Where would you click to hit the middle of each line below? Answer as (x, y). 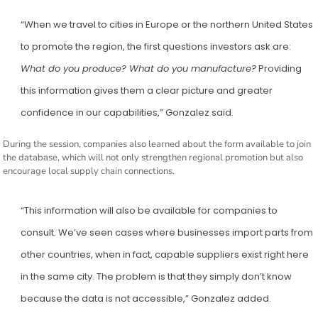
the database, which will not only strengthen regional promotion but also (153, 158)
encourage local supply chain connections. (89, 171)
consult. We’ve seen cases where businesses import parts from (167, 233)
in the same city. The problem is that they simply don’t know (157, 277)
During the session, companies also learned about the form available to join (157, 144)
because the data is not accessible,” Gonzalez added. (146, 299)
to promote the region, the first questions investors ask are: (156, 47)
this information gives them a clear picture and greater (147, 91)
